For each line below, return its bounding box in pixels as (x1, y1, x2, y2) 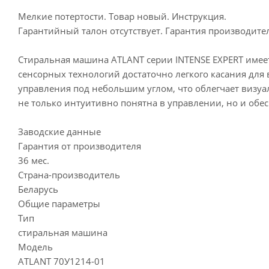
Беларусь (18, 183, 58, 195)
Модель (18, 241, 53, 253)
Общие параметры (18, 198, 100, 210)
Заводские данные (18, 125, 101, 138)
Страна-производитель (18, 169, 120, 181)
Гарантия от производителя (18, 140, 141, 152)
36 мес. (18, 154, 49, 166)
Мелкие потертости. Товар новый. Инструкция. (18, 10, 226, 22)
